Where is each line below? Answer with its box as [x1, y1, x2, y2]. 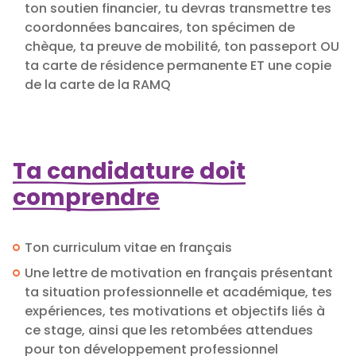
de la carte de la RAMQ [25, 75, 171, 94]
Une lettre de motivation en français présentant [25, 263, 333, 282]
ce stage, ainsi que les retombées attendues [25, 320, 313, 339]
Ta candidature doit [13, 155, 246, 187]
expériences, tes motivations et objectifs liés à [25, 301, 325, 320]
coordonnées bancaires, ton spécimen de [25, 17, 295, 37]
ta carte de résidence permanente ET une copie [25, 56, 331, 75]
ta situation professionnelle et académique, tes [25, 282, 332, 301]
